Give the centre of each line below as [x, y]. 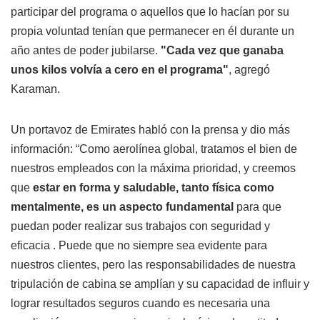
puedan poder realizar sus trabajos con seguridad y [140, 226]
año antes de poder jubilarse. [86, 51]
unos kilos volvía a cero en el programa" [120, 70]
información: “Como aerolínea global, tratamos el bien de [154, 149]
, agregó [249, 70]
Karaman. [35, 89]
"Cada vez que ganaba [222, 51]
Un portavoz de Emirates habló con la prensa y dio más [150, 130]
